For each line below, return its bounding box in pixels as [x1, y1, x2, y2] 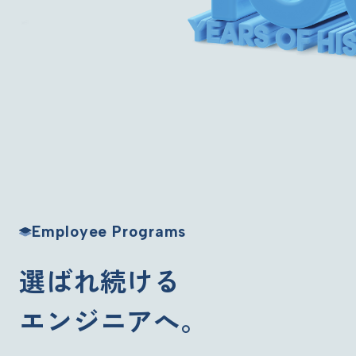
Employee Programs [32, 222, 187, 241]
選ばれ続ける [18, 265, 181, 298]
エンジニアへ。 [18, 305, 208, 338]
